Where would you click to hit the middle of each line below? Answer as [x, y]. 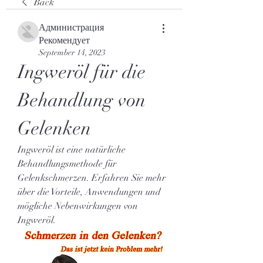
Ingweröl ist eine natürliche [72, 150]
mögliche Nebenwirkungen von [78, 206]
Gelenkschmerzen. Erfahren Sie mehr [92, 178]
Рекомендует [64, 41]
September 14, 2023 [72, 53]
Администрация [71, 28]
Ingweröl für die [82, 72]
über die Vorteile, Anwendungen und [89, 192]
